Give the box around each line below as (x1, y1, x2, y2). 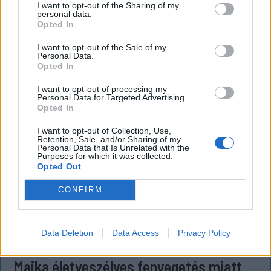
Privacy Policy (177, 227, 230, 238)
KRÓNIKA (19, 234, 54, 246)
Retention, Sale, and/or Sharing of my (37, 134, 181, 144)
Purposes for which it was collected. (37, 151, 173, 161)
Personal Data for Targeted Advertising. (37, 92, 187, 102)
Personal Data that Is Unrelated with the (37, 142, 189, 152)
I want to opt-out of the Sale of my (37, 42, 166, 52)
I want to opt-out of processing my (37, 83, 167, 94)
